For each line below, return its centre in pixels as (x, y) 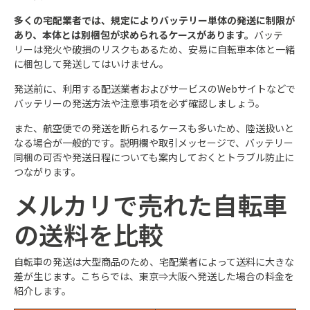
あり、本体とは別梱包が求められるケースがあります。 (134, 34)
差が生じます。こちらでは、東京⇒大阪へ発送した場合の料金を (154, 276)
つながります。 (47, 171)
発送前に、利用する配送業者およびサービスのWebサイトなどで (155, 88)
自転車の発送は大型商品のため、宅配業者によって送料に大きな (154, 261)
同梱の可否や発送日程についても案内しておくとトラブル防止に (154, 157)
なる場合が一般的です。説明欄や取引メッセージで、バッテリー (154, 142)
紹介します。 (43, 290)
